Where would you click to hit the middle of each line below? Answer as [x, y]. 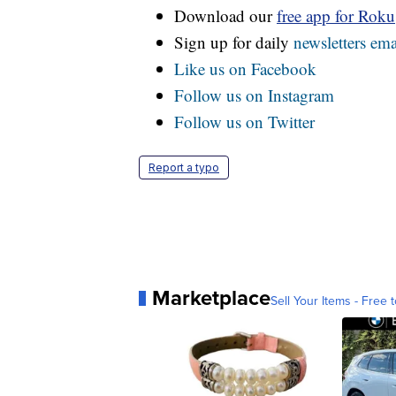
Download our [225, 16]
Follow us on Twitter [244, 122]
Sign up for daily [234, 42]
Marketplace [211, 298]
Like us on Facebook [245, 69]
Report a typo [184, 168]
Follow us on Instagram [254, 95]
